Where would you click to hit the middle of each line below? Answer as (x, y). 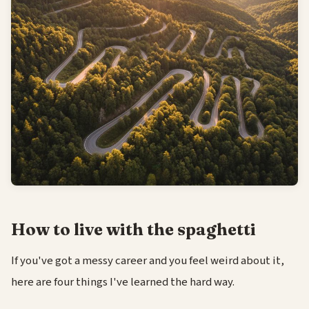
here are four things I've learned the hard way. (123, 282)
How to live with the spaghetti (133, 230)
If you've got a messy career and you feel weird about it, (148, 260)
